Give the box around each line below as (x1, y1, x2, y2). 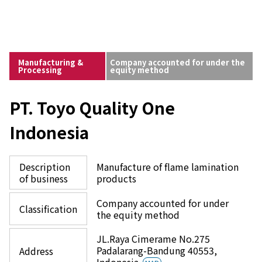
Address (19, 244, 53, 258)
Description (19, 160, 70, 174)
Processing (18, 64, 62, 75)
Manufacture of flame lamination (96, 160, 239, 174)
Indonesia (9, 120, 89, 144)
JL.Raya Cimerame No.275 (96, 232, 210, 246)
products (96, 171, 136, 185)
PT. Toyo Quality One (9, 96, 175, 119)
